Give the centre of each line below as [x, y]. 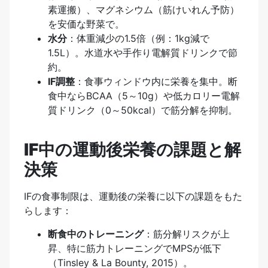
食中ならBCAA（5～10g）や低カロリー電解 [144, 95]
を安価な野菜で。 [86, 24]
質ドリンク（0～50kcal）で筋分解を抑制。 [143, 110]
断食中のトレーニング [96, 234]
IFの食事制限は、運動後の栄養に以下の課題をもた [133, 197]
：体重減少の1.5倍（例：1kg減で [138, 38]
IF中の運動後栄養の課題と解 [133, 150]
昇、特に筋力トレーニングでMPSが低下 [135, 248]
